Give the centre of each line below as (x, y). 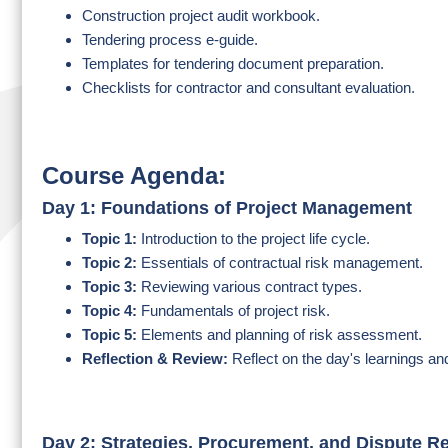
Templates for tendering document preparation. (233, 63)
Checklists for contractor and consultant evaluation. (248, 87)
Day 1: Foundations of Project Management (227, 208)
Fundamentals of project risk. (233, 310)
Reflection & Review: (155, 358)
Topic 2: (109, 262)
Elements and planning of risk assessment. (279, 334)
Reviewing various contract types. (249, 286)
